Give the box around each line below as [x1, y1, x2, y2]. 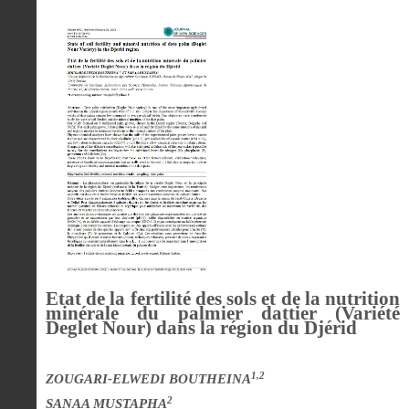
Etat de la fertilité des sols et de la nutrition [46, 287, 400, 309]
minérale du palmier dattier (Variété [46, 301, 400, 324]
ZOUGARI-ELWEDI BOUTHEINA [46, 372, 251, 387]
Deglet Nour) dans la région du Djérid [46, 316, 357, 339]
